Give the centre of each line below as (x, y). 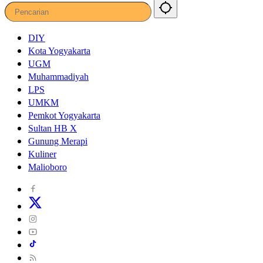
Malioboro (48, 167)
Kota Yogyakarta (59, 51)
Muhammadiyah (58, 77)
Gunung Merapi (58, 141)
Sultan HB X (53, 129)
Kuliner (42, 154)
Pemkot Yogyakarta (64, 116)
